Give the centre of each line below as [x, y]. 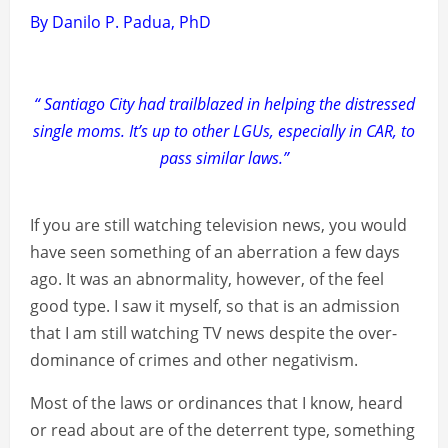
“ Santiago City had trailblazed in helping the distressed [224, 104]
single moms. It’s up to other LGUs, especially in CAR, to [224, 131]
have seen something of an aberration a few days [215, 252]
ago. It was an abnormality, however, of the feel [207, 279]
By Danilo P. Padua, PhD [120, 22]
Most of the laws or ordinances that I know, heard [216, 403]
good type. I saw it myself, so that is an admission [215, 306]
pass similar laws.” [224, 158]
